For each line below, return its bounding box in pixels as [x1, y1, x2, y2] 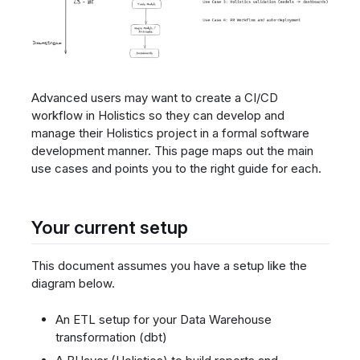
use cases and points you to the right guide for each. [31, 160, 321, 176]
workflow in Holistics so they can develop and [31, 107, 284, 123]
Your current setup [31, 215, 188, 238]
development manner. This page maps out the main [31, 142, 313, 158]
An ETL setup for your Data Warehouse [55, 311, 272, 327]
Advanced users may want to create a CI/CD [31, 89, 278, 105]
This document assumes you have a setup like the [31, 258, 307, 274]
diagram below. [31, 276, 115, 292]
